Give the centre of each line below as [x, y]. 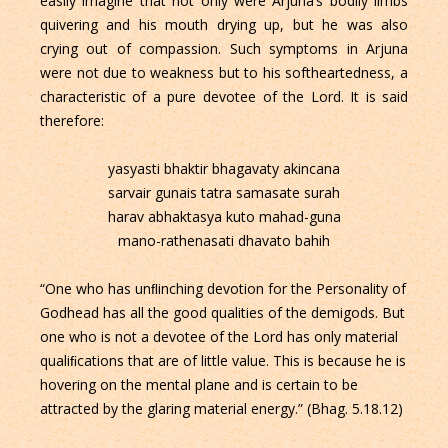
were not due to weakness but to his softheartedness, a [224, 72]
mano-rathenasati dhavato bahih [224, 240]
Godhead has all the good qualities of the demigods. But [222, 312]
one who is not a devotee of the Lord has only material [218, 336]
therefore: [71, 120]
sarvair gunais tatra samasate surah [224, 192]
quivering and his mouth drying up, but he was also [224, 24]
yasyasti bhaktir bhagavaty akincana [224, 168]
